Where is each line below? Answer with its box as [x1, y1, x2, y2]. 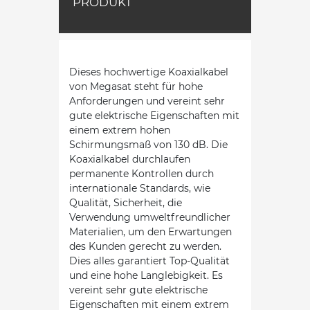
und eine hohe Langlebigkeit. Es [69, 268, 223, 282]
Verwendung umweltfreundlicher [69, 210, 230, 224]
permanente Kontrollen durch [69, 167, 214, 180]
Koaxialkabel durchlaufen [69, 152, 190, 165]
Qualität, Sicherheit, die [69, 196, 182, 209]
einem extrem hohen [69, 123, 170, 136]
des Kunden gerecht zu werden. [69, 239, 221, 253]
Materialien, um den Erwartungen [69, 225, 232, 238]
